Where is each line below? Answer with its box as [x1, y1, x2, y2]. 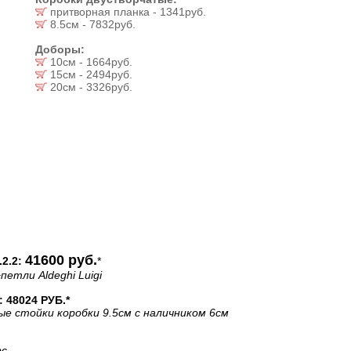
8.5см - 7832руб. [47, 18, 136, 31]
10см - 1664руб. [47, 56, 132, 68]
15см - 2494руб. [47, 68, 132, 81]
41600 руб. [25, 252, 97, 268]
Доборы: [35, 43, 85, 56]
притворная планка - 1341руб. [47, 5, 206, 18]
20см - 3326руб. [47, 81, 132, 93]
